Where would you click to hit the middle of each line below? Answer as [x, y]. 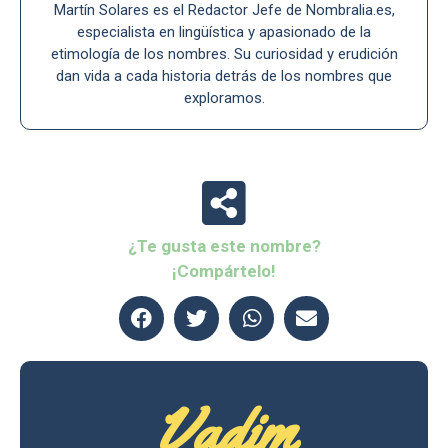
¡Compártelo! [224, 271]
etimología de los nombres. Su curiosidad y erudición [224, 54]
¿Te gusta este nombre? [224, 246]
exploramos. [224, 98]
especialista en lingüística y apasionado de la [224, 32]
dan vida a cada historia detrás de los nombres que [224, 76]
